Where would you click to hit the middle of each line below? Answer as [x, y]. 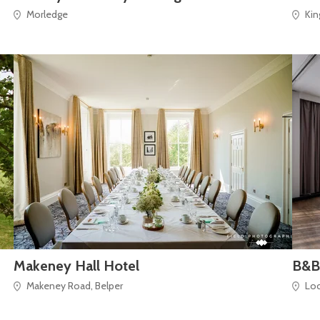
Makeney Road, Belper [75, 285]
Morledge [47, 14]
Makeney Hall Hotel [76, 265]
